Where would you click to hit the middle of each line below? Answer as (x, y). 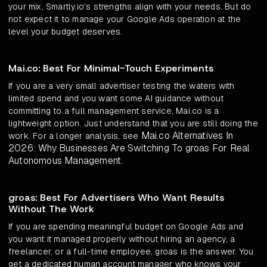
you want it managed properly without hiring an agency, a (122, 239)
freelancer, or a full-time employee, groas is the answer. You (131, 252)
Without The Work (51, 209)
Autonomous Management (65, 161)
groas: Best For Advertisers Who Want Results (116, 198)
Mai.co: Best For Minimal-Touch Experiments (111, 69)
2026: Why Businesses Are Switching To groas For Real (129, 148)
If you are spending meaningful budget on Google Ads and (126, 227)
